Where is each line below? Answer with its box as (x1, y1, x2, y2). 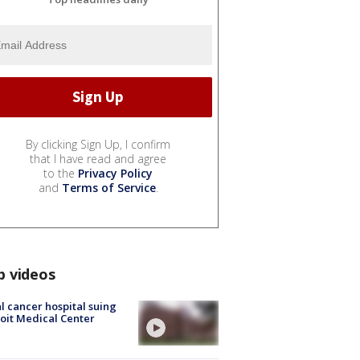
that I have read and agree (30, 150, 166, 166)
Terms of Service (61, 179, 156, 195)
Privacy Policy (78, 165, 153, 181)
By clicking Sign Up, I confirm (26, 136, 170, 152)
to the (43, 165, 78, 181)
